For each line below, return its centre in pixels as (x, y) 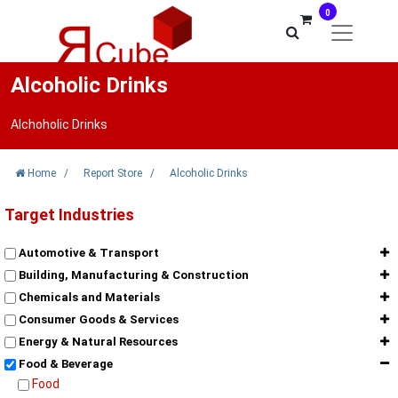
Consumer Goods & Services (97, 319)
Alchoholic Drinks (59, 124)
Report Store (113, 173)
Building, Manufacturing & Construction (132, 275)
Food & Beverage (64, 364)
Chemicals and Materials (88, 297)
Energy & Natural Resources (97, 342)
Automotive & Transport (88, 253)
